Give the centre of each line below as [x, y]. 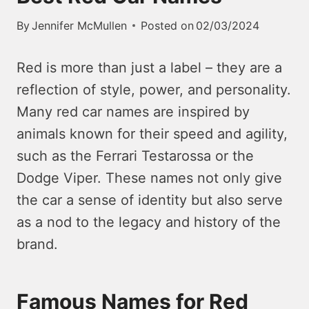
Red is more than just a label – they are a [149, 67]
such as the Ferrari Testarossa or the [135, 156]
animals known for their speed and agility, [152, 133]
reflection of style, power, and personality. [154, 89]
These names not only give [194, 178]
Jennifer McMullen [80, 25]
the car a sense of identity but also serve [150, 200]
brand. [37, 244]
